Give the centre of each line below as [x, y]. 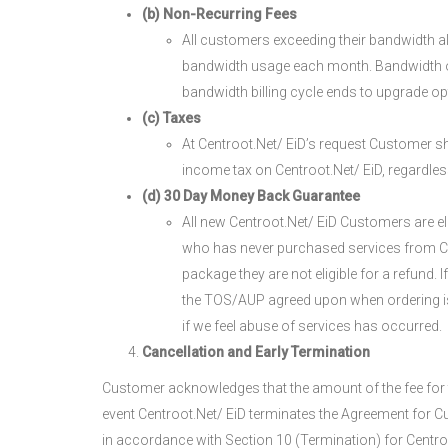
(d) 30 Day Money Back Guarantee [251, 196]
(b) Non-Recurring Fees [219, 14]
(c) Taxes [171, 118]
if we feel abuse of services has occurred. [312, 326]
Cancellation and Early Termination [256, 352]
